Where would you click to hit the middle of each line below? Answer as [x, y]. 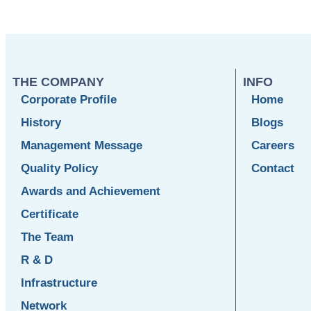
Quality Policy [59, 169]
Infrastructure [59, 283]
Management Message [82, 146]
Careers [273, 146]
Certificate [50, 215]
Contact [273, 169]
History [41, 123]
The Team [47, 237]
